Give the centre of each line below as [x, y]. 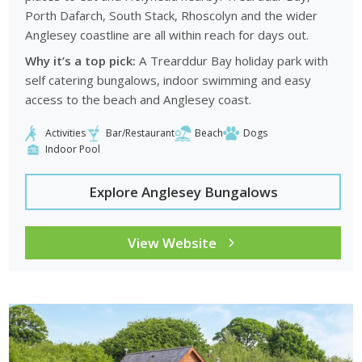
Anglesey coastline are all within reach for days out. [167, 35]
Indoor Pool [73, 149]
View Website [172, 242]
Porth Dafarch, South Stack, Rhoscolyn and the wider [172, 16]
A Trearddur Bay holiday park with [232, 60]
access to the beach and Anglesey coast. [139, 99]
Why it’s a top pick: [81, 60]
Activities [66, 133]
